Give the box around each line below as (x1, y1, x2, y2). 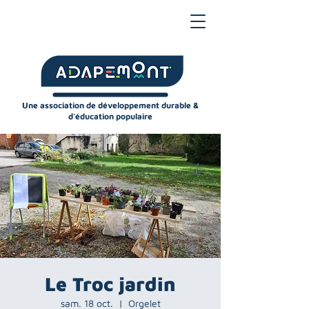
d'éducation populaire (68, 111, 152, 121)
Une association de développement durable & (22, 100, 199, 110)
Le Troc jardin (45, 272, 176, 295)
